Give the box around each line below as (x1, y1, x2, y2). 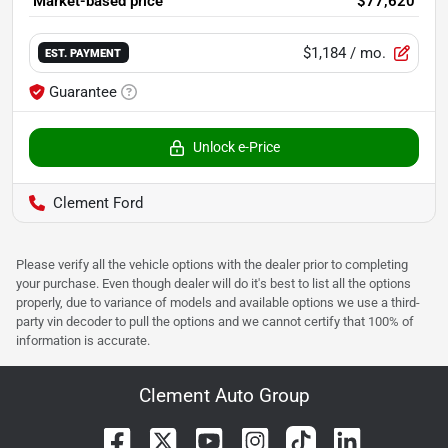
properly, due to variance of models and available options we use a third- (16, 294, 420, 310)
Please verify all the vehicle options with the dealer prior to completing (16, 256, 408, 272)
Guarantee (49, 82, 117, 101)
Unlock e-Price (192, 138, 280, 155)
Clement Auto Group (138, 383, 310, 407)
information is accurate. (16, 332, 150, 348)
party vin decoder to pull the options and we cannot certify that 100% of (16, 313, 414, 329)
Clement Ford (53, 193, 143, 212)
